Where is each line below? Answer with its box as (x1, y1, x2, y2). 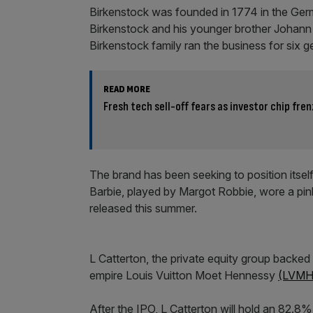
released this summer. (89, 201, 197, 215)
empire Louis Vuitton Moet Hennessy (89, 268, 278, 282)
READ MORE (103, 83, 150, 95)
